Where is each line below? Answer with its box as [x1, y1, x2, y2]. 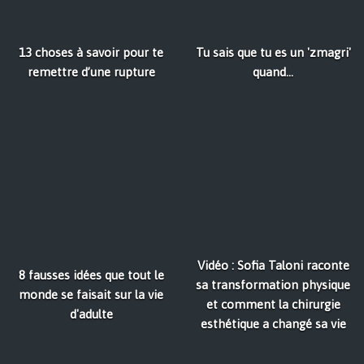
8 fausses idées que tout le [18, 268, 164, 283]
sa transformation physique [196, 278, 350, 292]
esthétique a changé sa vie [200, 317, 346, 331]
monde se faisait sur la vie [19, 288, 163, 302]
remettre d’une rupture [27, 65, 155, 80]
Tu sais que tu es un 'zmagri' [195, 45, 351, 60]
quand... [253, 65, 293, 80]
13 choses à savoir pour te [19, 45, 163, 60]
